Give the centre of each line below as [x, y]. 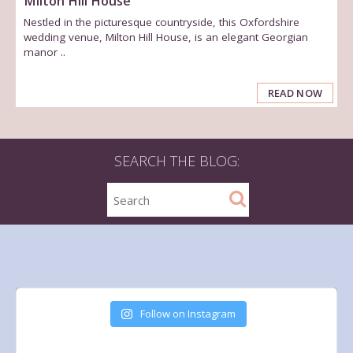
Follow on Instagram [188, 313]
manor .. [45, 52]
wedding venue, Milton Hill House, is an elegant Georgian [166, 37]
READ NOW [295, 93]
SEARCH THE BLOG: [176, 161]
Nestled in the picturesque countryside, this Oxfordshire [162, 22]
